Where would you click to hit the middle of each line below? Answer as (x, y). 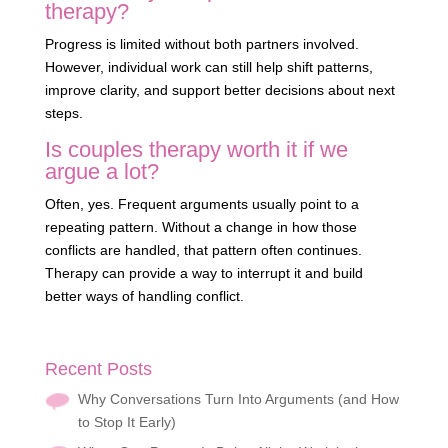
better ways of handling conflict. (144, 296)
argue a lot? (101, 172)
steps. (63, 113)
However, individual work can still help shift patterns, (208, 67)
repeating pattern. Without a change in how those (200, 227)
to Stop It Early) (126, 422)
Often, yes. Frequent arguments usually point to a (201, 204)
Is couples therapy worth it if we (196, 150)
